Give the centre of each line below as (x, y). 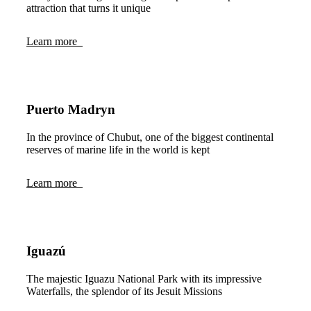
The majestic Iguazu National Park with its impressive (144, 279)
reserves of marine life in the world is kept (118, 150)
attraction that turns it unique (89, 8)
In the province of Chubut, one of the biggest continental (150, 137)
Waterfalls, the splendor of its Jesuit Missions (124, 292)
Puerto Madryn (71, 110)
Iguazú (46, 251)
